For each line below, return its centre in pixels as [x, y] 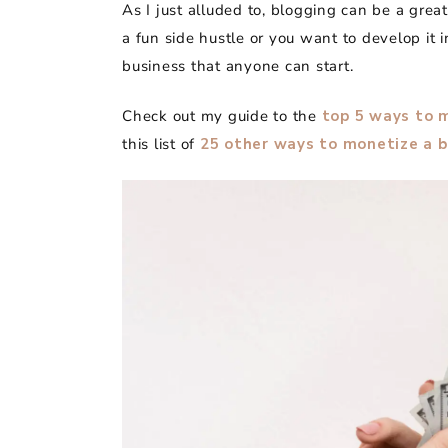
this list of [161, 143]
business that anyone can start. [238, 65]
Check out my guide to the [222, 115]
